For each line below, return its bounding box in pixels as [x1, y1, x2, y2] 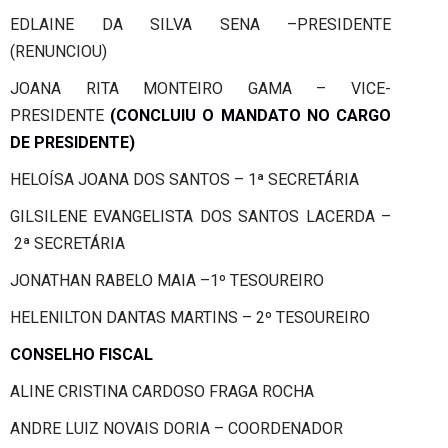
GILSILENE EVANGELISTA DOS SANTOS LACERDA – [10, 206, 391, 226]
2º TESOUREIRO [256, 307, 370, 327]
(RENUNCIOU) [10, 41, 107, 61]
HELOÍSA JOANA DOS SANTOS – [10, 169, 248, 189]
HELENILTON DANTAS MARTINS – [10, 307, 256, 327]
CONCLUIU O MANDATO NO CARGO [116, 105, 392, 125]
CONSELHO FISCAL [10, 344, 153, 364]
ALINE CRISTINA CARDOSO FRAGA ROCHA [10, 381, 314, 401]
